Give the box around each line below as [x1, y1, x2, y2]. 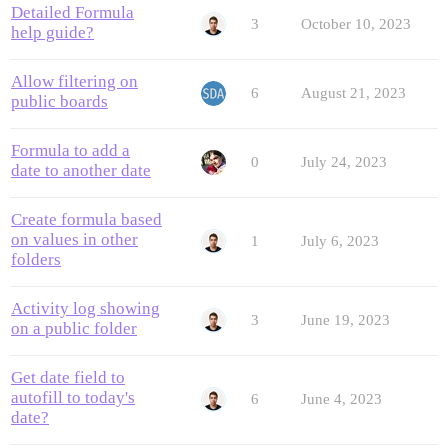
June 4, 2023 [301, 391, 382, 408]
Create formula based [11, 210, 162, 230]
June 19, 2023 [301, 312, 390, 329]
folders [11, 250, 61, 270]
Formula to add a [11, 141, 130, 161]
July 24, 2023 [301, 154, 387, 171]
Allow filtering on [11, 72, 138, 92]
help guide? [11, 23, 94, 43]
